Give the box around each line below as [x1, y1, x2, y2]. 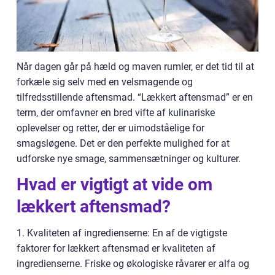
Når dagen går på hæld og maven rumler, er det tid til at [17, 61, 254, 73]
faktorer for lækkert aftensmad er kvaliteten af [17, 242, 215, 255]
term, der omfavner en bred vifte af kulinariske [17, 107, 215, 119]
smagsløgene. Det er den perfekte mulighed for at [17, 137, 230, 150]
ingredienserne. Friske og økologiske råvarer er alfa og [17, 258, 249, 270]
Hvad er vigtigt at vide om [17, 174, 212, 195]
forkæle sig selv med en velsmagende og [17, 76, 193, 88]
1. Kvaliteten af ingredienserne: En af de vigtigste [17, 227, 227, 239]
